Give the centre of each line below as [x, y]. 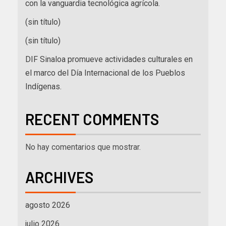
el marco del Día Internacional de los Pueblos [105, 73]
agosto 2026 [48, 205]
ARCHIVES [59, 177]
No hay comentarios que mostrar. [83, 147]
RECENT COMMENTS [92, 119]
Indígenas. [43, 87]
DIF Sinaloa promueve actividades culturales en [109, 60]
